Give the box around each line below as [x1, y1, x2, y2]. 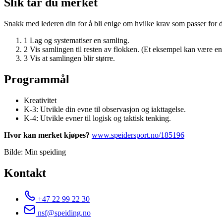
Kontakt [4, 166, 46, 179]
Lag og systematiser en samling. [30, 36, 129, 45]
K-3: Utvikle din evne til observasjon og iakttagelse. [24, 105, 186, 113]
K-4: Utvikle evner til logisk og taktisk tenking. [24, 113, 171, 122]
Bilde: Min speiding [4, 147, 66, 156]
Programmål [4, 72, 69, 86]
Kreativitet [24, 96, 56, 105]
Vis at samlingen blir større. [30, 54, 115, 62]
